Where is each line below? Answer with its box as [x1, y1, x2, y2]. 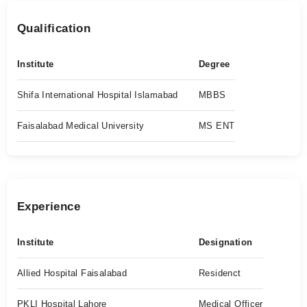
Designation [199, 237, 253, 247]
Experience [17, 200, 80, 213]
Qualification [17, 22, 91, 35]
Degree [199, 59, 230, 69]
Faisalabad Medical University [17, 121, 145, 131]
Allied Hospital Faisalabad [17, 268, 127, 278]
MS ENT [199, 121, 235, 131]
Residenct [199, 268, 241, 278]
